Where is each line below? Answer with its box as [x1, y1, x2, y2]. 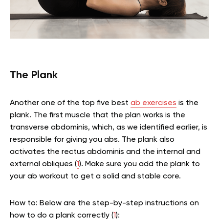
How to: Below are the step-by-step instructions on [10, 199, 199, 208]
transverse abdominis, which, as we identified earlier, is [10, 124, 207, 132]
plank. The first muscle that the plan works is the [10, 111, 185, 120]
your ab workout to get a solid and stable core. [10, 173, 181, 181]
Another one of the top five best [10, 99, 131, 108]
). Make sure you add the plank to [79, 160, 200, 169]
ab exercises [131, 99, 176, 108]
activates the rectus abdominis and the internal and [10, 148, 200, 156]
